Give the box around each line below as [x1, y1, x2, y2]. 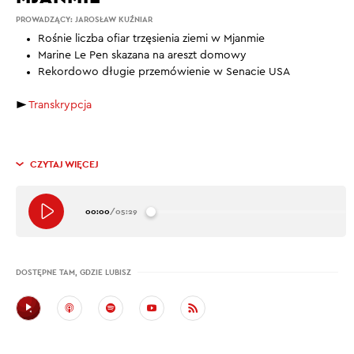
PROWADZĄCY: [16, 14, 75, 24]
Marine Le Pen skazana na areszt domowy [38, 50, 247, 61]
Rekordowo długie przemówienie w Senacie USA [38, 66, 290, 77]
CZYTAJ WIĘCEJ [30, 158, 99, 171]
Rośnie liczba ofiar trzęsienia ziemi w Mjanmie [38, 33, 265, 44]
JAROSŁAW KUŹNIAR [75, 14, 153, 24]
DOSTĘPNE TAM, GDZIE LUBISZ [16, 267, 131, 277]
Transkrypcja [28, 100, 92, 111]
